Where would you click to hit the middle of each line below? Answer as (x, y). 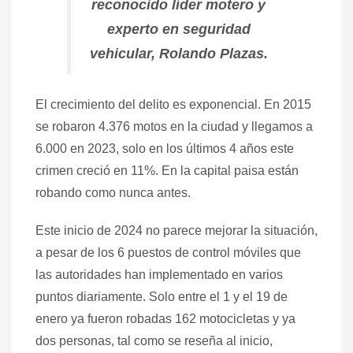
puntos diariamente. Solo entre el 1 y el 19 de (162, 296)
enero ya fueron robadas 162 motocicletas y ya (165, 318)
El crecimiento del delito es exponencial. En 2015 (173, 104)
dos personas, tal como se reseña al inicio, (154, 340)
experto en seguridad (178, 29)
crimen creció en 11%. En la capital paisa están (167, 170)
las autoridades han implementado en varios (159, 274)
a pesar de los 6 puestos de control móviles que (168, 252)
